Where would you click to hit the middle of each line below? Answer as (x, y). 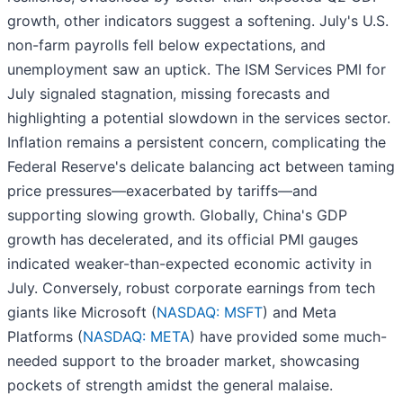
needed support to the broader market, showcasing (184, 361)
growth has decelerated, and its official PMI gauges (183, 240)
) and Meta (300, 313)
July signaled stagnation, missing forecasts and (169, 94)
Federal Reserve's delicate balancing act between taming (201, 167)
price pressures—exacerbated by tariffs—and (162, 191)
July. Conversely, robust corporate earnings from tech (191, 288)
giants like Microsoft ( (82, 313)
